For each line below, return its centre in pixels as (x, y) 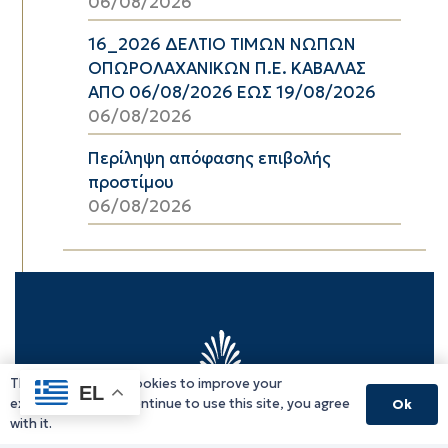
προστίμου (130, 182)
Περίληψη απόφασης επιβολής (209, 158)
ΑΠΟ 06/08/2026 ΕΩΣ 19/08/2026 (231, 92)
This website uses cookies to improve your (146, 383)
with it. (31, 423)
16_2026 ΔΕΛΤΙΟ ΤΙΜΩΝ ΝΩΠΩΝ (221, 44)
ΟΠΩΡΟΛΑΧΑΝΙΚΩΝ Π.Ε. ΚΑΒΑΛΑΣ (226, 68)
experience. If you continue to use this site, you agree (180, 403)
